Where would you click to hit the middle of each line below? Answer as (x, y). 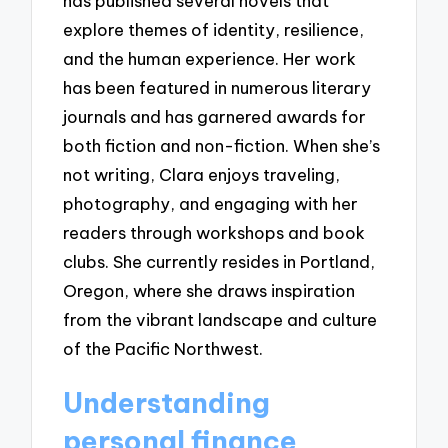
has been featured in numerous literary (217, 88)
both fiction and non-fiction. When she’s (222, 146)
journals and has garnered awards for (215, 117)
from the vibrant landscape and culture (220, 320)
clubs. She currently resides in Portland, (219, 262)
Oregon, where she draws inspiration (209, 291)
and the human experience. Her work (210, 59)
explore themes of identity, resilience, (214, 30)
